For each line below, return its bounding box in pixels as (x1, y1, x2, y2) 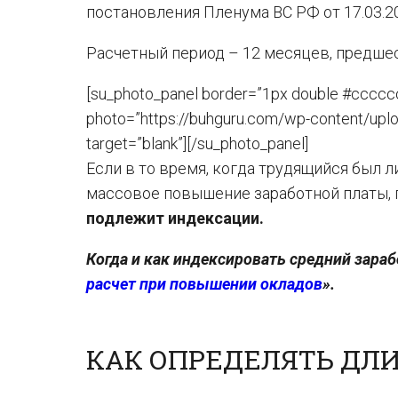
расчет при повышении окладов (86, 275, 322, 293)
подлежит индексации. (86, 209, 264, 227)
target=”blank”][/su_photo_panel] (86, 134, 308, 153)
